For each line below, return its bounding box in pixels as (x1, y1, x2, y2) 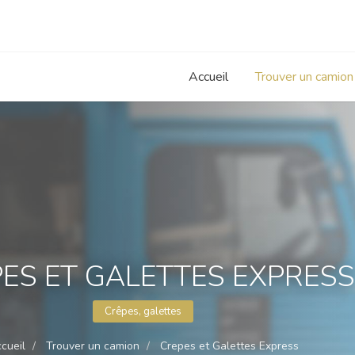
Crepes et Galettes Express (159, 338, 299, 353)
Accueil (189, 68, 228, 86)
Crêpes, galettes (105, 304, 181, 319)
